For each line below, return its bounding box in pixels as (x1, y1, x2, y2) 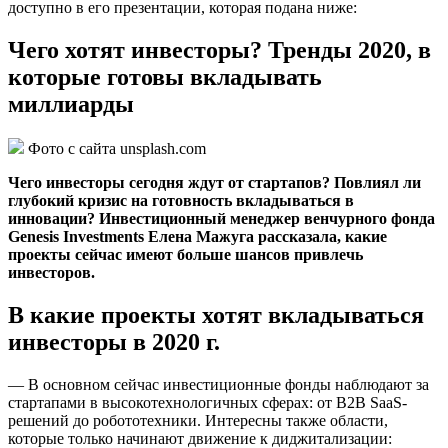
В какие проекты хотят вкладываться (8, 301, 424, 328)
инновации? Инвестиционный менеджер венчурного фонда (8, 210, 435, 228)
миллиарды (8, 91, 134, 118)
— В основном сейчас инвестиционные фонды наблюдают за (8, 375, 429, 393)
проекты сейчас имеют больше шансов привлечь (8, 246, 363, 264)
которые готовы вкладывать (8, 64, 322, 91)
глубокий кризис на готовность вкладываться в (8, 192, 354, 210)
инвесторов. (8, 264, 95, 282)
